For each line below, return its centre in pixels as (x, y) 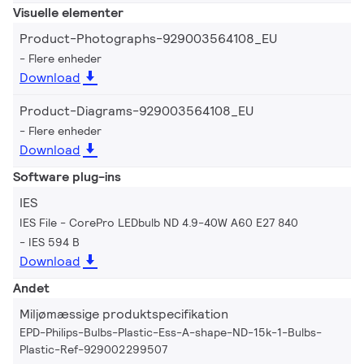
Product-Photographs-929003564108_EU (148, 38)
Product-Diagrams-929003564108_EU (136, 110)
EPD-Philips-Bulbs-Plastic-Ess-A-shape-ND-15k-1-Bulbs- (171, 332)
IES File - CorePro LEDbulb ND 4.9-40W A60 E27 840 (159, 222)
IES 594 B (54, 242)
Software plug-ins (67, 176)
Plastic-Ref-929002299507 (93, 349)
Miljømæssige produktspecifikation (124, 314)
